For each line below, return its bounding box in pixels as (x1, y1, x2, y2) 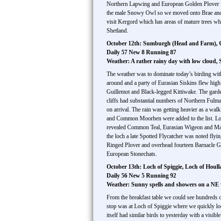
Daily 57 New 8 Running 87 (107, 49, 176, 56)
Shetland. (107, 27, 128, 34)
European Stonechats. (107, 150, 157, 157)
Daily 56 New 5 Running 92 (107, 172, 176, 179)
